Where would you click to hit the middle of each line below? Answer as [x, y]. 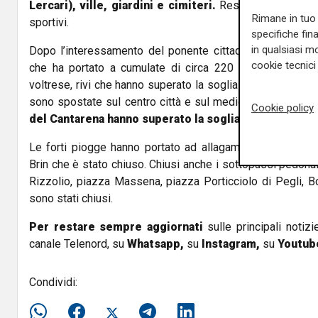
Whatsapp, [155, 243]
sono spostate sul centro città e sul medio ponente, [162, 102]
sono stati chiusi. [71, 198]
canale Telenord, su [77, 243]
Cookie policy [283, 108]
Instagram [227, 243]
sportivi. [49, 22]
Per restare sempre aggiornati [116, 226]
